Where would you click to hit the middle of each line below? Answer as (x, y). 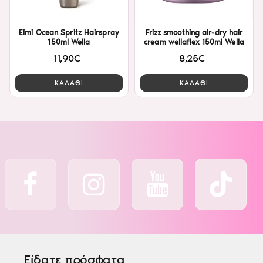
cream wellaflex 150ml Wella (194, 42)
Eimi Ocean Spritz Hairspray (69, 32)
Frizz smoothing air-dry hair (194, 32)
